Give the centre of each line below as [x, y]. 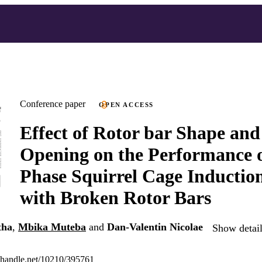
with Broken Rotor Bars [116, 197]
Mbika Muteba [52, 227]
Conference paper [53, 104]
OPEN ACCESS [127, 105]
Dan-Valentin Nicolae [155, 227]
